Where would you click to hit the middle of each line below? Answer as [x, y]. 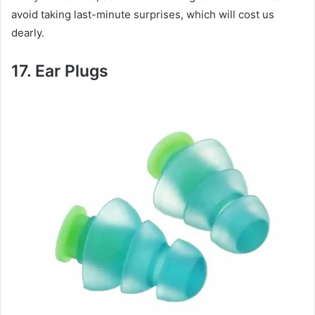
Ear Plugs [72, 71]
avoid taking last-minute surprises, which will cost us [143, 15]
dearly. [28, 33]
